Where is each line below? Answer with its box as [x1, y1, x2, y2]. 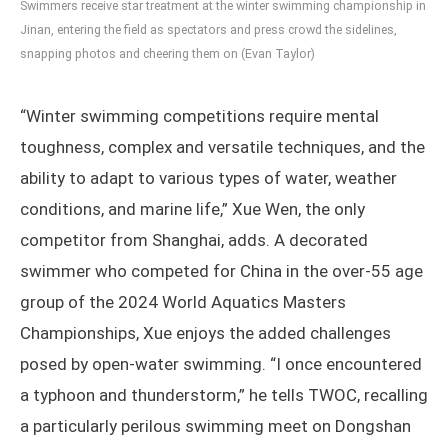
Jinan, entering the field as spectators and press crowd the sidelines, [20, 22, 397, 38]
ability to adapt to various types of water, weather [20, 168, 397, 189]
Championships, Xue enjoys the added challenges [20, 323, 391, 344]
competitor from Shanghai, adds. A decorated [20, 230, 368, 251]
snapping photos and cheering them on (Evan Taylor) [20, 46, 315, 62]
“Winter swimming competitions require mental [20, 106, 379, 127]
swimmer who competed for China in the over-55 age [20, 261, 423, 282]
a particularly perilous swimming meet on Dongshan [20, 416, 411, 437]
